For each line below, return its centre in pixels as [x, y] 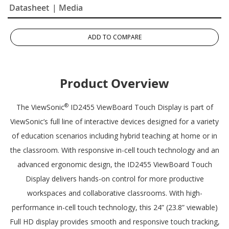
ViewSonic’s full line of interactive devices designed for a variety [114, 121]
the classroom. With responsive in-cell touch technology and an [114, 150]
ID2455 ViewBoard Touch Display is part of [141, 107]
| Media [67, 7]
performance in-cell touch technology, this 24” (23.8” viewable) [114, 207]
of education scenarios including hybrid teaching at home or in [114, 135]
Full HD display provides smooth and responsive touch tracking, [114, 221]
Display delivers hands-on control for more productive [114, 178]
